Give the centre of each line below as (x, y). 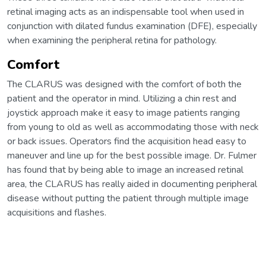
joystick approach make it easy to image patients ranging (123, 113)
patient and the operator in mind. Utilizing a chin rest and (122, 99)
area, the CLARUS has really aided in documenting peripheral (132, 184)
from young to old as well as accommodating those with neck (133, 127)
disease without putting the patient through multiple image (128, 199)
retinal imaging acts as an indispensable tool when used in (126, 12)
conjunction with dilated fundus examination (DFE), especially (132, 26)
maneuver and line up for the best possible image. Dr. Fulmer (132, 156)
